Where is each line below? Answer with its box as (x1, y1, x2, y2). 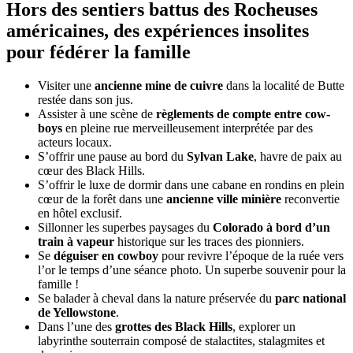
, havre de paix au (254, 149, 342, 163)
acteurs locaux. (38, 135, 112, 149)
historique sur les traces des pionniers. (114, 234, 304, 248)
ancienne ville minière (166, 191, 281, 206)
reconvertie (281, 191, 340, 206)
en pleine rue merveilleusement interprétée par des (62, 121, 313, 135)
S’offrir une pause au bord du (38, 149, 187, 163)
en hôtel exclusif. (38, 206, 122, 220)
